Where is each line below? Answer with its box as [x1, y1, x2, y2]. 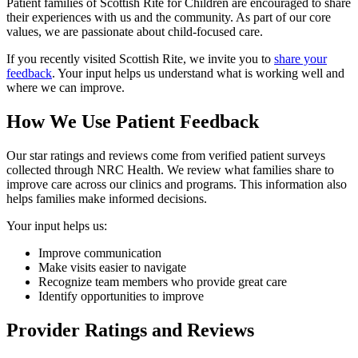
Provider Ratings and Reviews [6, 320, 254, 341]
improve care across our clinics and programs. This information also [6, 177, 347, 192]
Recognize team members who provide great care [38, 275, 290, 289]
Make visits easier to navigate [38, 261, 189, 275]
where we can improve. [6, 81, 125, 95]
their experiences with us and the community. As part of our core [6, 10, 331, 25]
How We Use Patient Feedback [6, 111, 259, 133]
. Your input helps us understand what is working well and [52, 66, 344, 81]
